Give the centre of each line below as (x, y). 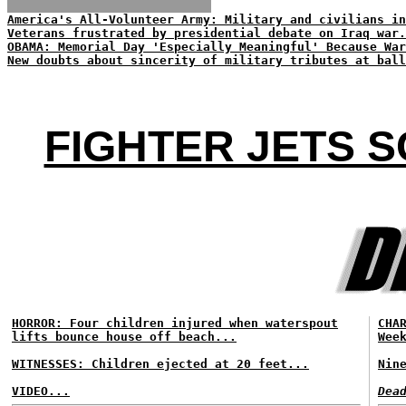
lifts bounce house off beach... (124, 337)
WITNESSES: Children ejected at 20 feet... (160, 364)
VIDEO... (41, 391)
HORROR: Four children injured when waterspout (175, 323)
